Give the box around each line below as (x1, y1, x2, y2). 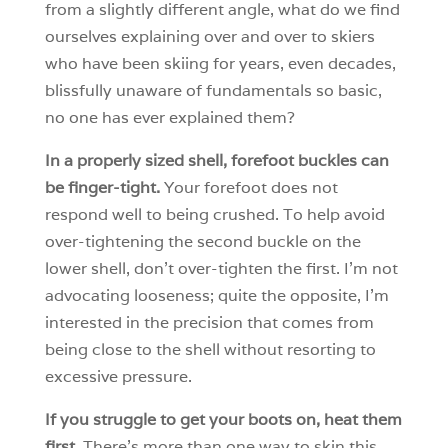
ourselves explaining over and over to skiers (44, 26, 375, 48)
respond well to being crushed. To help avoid (44, 204, 385, 226)
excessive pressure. (44, 366, 192, 388)
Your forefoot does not (159, 177, 338, 199)
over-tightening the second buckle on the (44, 231, 361, 253)
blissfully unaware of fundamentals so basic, (44, 80, 382, 102)
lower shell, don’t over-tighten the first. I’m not (44, 258, 398, 280)
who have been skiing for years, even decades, (44, 53, 396, 75)
